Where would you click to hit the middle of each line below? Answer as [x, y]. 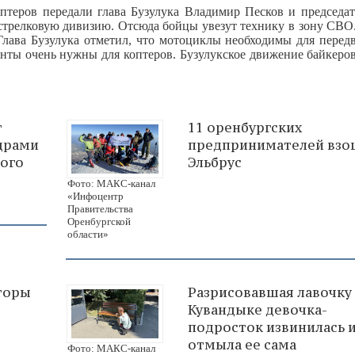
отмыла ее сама [242, 344]
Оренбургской [99, 221]
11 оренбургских [245, 127]
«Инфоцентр [95, 196]
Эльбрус [215, 162]
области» [88, 234]
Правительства [100, 208]
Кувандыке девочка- [258, 309]
